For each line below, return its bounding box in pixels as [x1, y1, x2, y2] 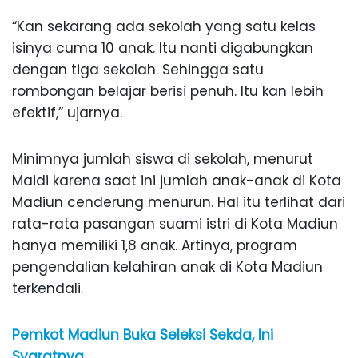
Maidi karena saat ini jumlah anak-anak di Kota [12, 171, 341, 191]
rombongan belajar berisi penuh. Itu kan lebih [12, 82, 324, 101]
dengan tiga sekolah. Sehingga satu [12, 60, 264, 80]
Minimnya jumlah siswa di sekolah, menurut [12, 149, 313, 169]
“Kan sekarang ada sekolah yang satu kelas [12, 17, 316, 37]
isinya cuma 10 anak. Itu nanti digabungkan [12, 38, 313, 58]
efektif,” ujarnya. [12, 103, 122, 123]
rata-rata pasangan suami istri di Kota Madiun [12, 214, 338, 234]
